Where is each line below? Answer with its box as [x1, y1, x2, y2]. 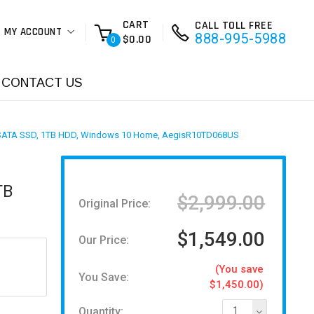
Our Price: [78, 233, 129, 247]
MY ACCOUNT [4, 25, 62, 39]
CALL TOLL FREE [195, 18, 273, 33]
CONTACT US [1, 76, 82, 90]
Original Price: [78, 196, 151, 210]
